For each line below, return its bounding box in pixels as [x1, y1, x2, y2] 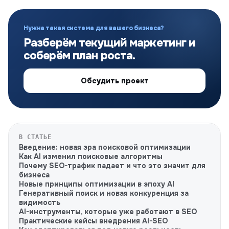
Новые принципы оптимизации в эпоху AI [19, 179, 174, 189]
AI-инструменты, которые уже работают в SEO [19, 207, 197, 216]
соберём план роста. [24, 49, 135, 63]
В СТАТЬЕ [19, 133, 52, 141]
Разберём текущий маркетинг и [24, 36, 196, 50]
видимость [19, 198, 60, 207]
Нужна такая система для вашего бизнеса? [24, 24, 165, 32]
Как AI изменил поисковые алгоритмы [19, 152, 163, 161]
